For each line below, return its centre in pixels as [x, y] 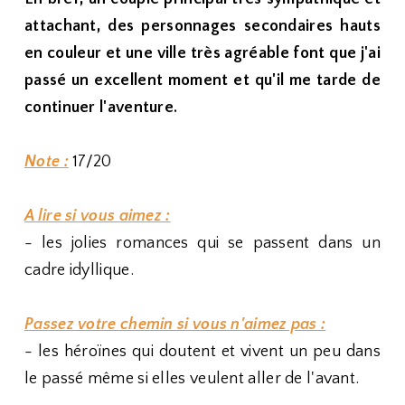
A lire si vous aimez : [98, 216]
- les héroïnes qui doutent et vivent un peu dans [202, 352]
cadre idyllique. [79, 270]
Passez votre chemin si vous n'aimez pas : [175, 325]
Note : [47, 162]
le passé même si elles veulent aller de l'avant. [192, 379]
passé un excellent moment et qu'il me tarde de [202, 80]
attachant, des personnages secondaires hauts [202, 26]
